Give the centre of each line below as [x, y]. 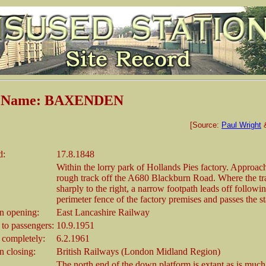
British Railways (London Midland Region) [138, 251]
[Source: [206, 125]
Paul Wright [241, 125]
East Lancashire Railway [103, 212]
